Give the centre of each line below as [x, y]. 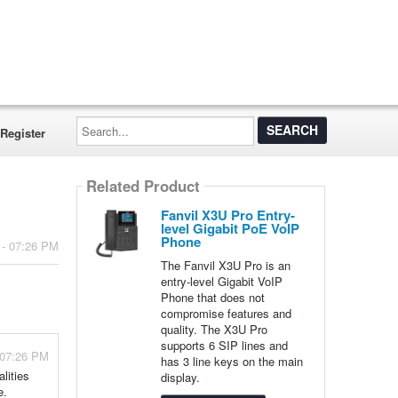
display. [180, 377]
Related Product [143, 186]
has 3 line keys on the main [231, 361]
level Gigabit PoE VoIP [230, 228]
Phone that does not [212, 297]
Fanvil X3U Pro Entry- [227, 215]
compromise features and [226, 313]
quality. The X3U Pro [214, 329]
